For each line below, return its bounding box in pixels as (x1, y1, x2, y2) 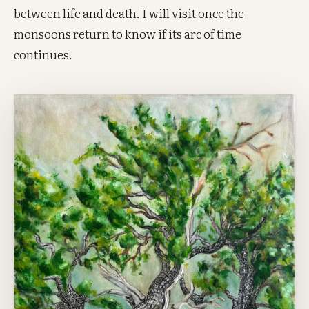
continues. (14, 45, 73, 63)
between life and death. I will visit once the (14, 3, 245, 21)
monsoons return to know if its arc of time (14, 24, 242, 42)
